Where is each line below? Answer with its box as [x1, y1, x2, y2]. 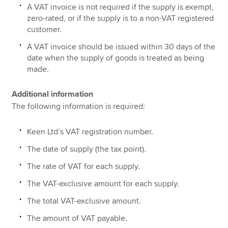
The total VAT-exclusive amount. [27, 195, 141, 206]
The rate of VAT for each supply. [27, 161, 140, 172]
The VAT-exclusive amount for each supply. [27, 178, 180, 189]
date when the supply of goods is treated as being [27, 52, 205, 63]
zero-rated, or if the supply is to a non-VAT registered [27, 13, 214, 23]
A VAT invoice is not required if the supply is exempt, [27, 2, 214, 12]
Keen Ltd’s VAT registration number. [27, 126, 154, 137]
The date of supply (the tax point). [27, 144, 147, 154]
